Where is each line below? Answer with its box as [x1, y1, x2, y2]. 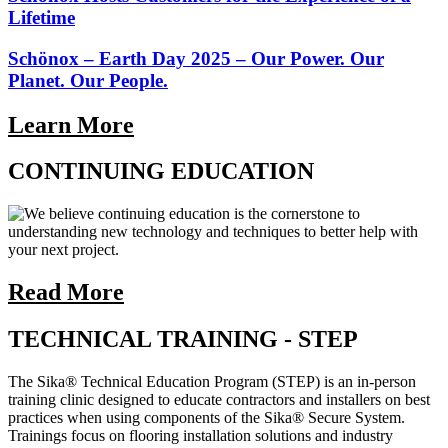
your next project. [8, 241, 119, 259]
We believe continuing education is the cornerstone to [24, 205, 360, 223]
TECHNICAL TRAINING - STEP [8, 326, 358, 353]
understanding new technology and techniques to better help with [8, 223, 418, 241]
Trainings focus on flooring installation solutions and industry [8, 427, 393, 445]
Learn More [8, 111, 134, 138]
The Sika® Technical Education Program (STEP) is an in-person [8, 373, 416, 391]
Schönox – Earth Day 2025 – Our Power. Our [8, 47, 384, 69]
